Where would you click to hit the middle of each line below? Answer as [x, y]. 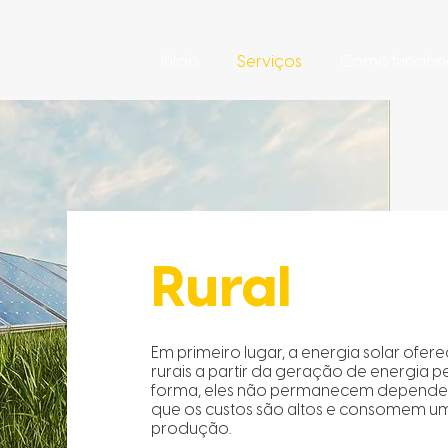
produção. [191, 428]
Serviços [269, 61]
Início [180, 61]
